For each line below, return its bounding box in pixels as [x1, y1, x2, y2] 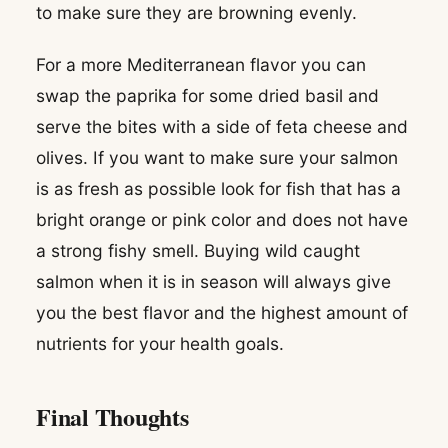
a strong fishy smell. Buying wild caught [36, 239, 360, 261]
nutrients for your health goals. [36, 332, 284, 354]
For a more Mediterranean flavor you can [36, 53, 366, 75]
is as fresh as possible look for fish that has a [36, 177, 401, 199]
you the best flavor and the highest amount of [36, 301, 408, 323]
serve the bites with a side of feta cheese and [36, 115, 408, 137]
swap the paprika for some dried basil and [36, 84, 379, 106]
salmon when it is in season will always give [36, 270, 391, 292]
